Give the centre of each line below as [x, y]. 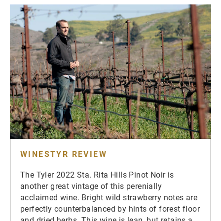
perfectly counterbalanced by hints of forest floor [110, 209]
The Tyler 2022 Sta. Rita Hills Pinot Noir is [97, 175]
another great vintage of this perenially [91, 186]
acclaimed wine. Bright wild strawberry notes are [109, 197]
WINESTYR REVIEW [64, 154]
